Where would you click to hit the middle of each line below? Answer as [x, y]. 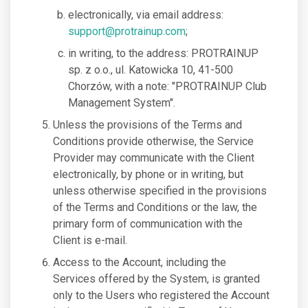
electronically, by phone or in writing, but [148, 174]
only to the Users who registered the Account [161, 295]
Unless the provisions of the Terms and [147, 125]
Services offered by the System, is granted [156, 279]
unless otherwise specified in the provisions [160, 191]
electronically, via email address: [146, 15]
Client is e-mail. [90, 240]
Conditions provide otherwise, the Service [153, 141]
